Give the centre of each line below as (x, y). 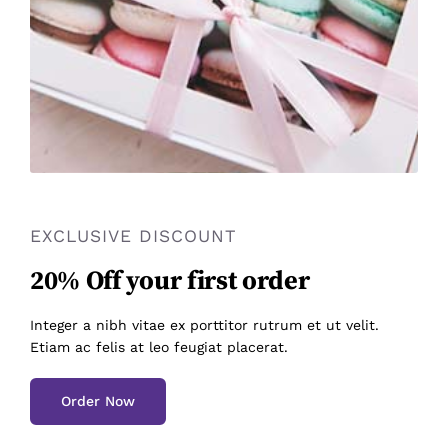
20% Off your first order (169, 281)
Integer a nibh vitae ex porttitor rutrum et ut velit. (204, 324)
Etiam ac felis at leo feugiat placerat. (158, 346)
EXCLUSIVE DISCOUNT (133, 235)
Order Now (97, 400)
